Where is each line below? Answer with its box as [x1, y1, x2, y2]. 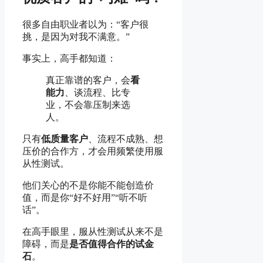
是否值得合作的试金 [69, 239, 154, 249]
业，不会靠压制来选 [46, 100, 130, 110]
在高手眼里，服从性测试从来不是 [22, 227, 163, 237]
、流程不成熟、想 [88, 134, 163, 144]
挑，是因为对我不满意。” [22, 32, 130, 42]
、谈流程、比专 [65, 87, 130, 98]
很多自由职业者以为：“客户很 [22, 19, 149, 30]
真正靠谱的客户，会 [46, 75, 130, 86]
